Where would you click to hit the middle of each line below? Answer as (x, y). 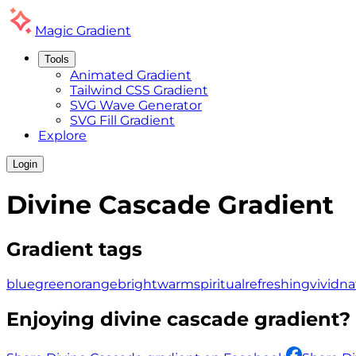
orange (95, 284)
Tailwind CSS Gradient (139, 90)
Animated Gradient (131, 75)
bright (137, 284)
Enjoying (53, 319)
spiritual (219, 284)
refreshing (277, 284)
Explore (62, 135)
